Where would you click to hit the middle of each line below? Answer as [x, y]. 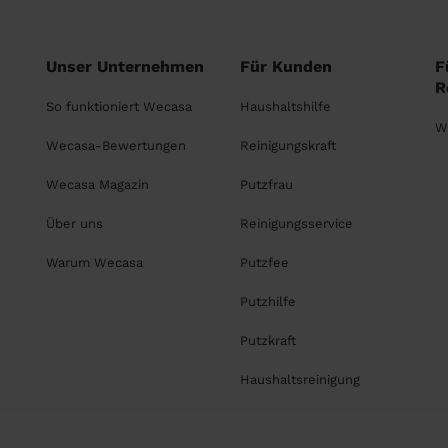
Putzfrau [267, 184]
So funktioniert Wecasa [119, 106]
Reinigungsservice [297, 223]
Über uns [74, 223]
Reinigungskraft [288, 145]
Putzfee [265, 262]
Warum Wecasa [94, 262]
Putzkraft [268, 340]
